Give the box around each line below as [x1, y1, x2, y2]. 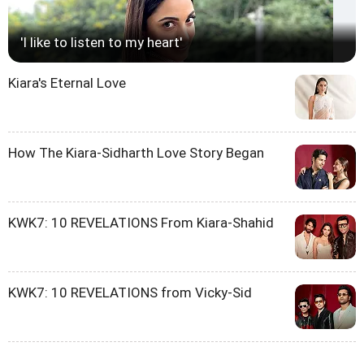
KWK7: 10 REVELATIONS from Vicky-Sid [8, 284, 252, 301]
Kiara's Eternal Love [8, 74, 126, 91]
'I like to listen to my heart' [20, 33, 182, 50]
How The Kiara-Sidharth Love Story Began [8, 144, 264, 161]
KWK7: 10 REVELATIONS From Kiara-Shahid [8, 214, 274, 231]
